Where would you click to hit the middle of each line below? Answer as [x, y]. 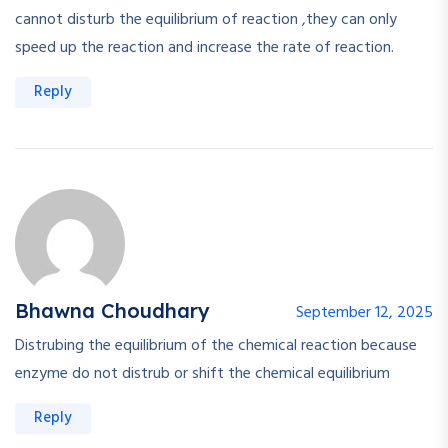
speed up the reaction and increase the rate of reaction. [204, 48]
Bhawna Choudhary [112, 311]
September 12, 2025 [364, 313]
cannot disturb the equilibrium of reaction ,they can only [206, 20]
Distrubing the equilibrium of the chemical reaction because [216, 346]
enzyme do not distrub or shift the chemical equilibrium [202, 374]
